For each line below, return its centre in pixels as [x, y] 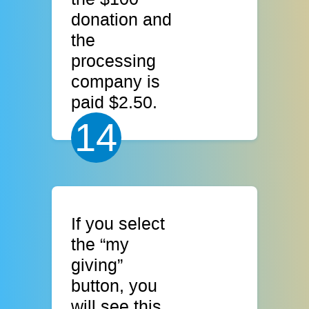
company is [116, 82]
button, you [114, 286]
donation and [122, 20]
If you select [118, 223]
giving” [97, 265]
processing [114, 61]
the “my [100, 244]
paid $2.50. [114, 102]
